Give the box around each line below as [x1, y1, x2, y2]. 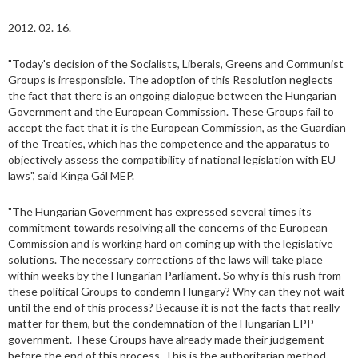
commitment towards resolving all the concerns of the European [8, 221, 328, 235]
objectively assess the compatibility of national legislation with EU [8, 153, 336, 167]
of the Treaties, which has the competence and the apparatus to [8, 137, 330, 151]
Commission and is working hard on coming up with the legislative [8, 237, 333, 251]
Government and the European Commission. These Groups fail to [8, 105, 334, 119]
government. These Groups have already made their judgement [8, 332, 324, 347]
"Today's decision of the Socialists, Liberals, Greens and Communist [8, 57, 344, 71]
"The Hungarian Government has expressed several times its [8, 205, 312, 219]
